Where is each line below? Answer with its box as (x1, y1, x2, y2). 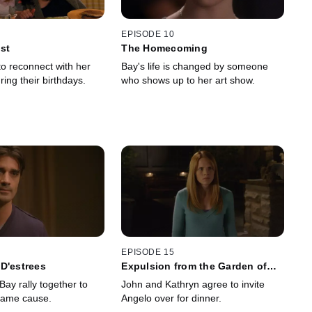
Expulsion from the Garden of (121, 260, 267, 272)
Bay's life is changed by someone (121, 60, 269, 72)
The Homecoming (121, 42, 208, 54)
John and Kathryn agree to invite (121, 279, 265, 290)
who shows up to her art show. (121, 74, 256, 86)
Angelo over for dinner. (121, 292, 222, 304)
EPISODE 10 (121, 29, 175, 39)
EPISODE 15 (121, 247, 175, 258)
